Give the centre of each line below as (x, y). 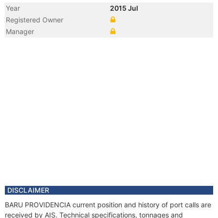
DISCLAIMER (28, 190)
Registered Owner (35, 20)
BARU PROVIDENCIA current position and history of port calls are (108, 205)
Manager (20, 31)
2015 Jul (125, 8)
